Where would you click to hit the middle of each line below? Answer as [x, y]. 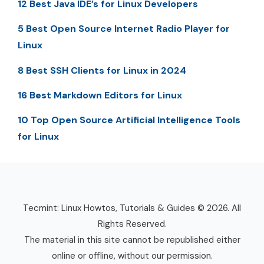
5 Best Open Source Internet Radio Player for [124, 29]
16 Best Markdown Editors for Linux [100, 95]
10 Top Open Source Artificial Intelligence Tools [129, 120]
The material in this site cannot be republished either [132, 240]
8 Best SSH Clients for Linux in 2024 [102, 70]
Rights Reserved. [132, 224]
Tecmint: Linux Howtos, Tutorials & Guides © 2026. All [132, 208]
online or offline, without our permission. [132, 256]
